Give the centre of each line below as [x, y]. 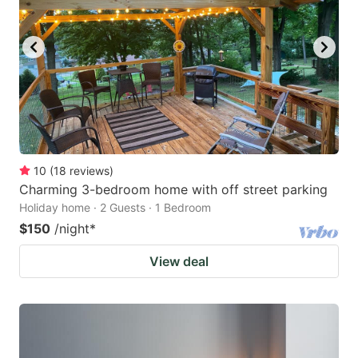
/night [72, 228]
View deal [179, 261]
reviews [89, 170]
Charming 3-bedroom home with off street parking [173, 189]
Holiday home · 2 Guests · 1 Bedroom [115, 207]
